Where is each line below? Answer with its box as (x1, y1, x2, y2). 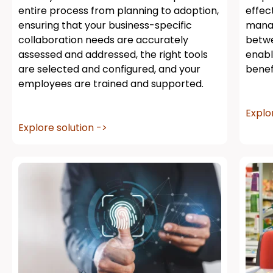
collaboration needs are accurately (18, 33, 188, 48)
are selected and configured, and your (18, 62, 200, 77)
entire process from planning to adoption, (18, 4, 219, 18)
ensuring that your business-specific (18, 18, 192, 33)
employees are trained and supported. (18, 77, 204, 91)
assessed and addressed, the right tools (18, 48, 208, 62)
